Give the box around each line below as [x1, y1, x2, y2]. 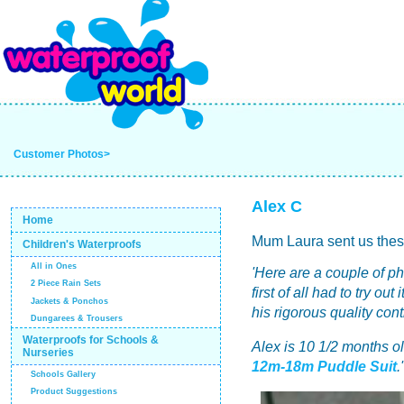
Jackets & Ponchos [31, 296, 109, 306]
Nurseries [23, 345, 75, 359]
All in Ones [31, 262, 78, 271]
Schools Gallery [31, 369, 96, 379]
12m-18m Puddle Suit [251, 359, 397, 375]
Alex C [251, 197, 302, 216]
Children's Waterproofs [23, 238, 142, 252]
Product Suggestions [31, 387, 118, 397]
